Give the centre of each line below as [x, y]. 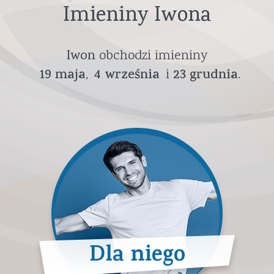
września [132, 76]
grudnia [214, 76]
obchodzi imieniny [151, 56]
